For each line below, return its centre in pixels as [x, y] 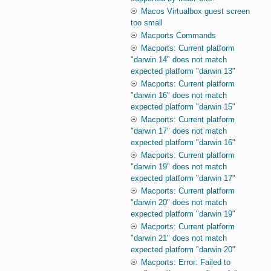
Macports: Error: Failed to [186, 263]
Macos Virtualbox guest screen [196, 11]
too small [147, 23]
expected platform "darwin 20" [183, 250]
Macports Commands [179, 36]
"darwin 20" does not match [179, 203]
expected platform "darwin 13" [183, 71]
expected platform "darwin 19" [183, 214]
